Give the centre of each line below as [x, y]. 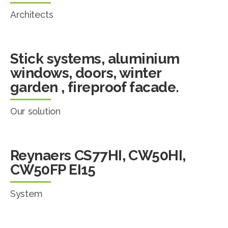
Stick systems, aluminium [95, 59]
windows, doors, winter [86, 73]
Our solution [35, 111]
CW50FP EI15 [53, 170]
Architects [32, 15]
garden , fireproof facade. [95, 87]
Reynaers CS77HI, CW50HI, [98, 155]
